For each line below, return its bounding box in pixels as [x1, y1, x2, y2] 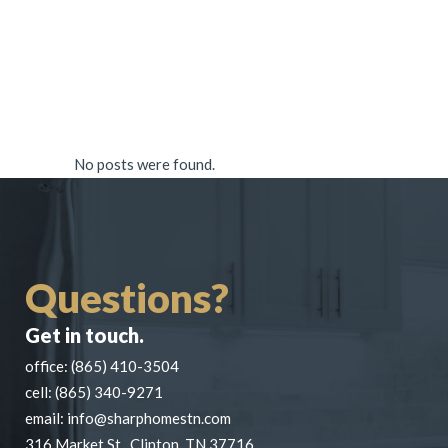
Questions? [25, 274, 229, 322]
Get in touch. [25, 323, 144, 347]
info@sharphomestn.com [67, 409, 231, 427]
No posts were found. [74, 155, 215, 173]
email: [25, 409, 67, 427]
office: [25, 357, 71, 375]
